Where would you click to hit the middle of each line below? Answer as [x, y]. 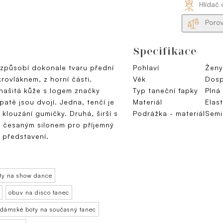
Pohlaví [146, 68]
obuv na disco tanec [39, 193]
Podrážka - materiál [169, 113]
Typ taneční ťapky [166, 91]
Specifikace [165, 51]
